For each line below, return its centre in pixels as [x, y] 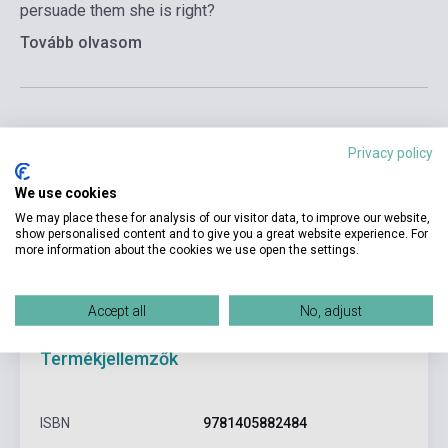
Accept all [117, 310]
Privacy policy [390, 152]
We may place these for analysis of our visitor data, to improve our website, [222, 217]
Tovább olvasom [81, 42]
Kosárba [387, 159]
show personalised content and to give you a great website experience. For [221, 233]
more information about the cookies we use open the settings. [187, 249]
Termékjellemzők [109, 358]
